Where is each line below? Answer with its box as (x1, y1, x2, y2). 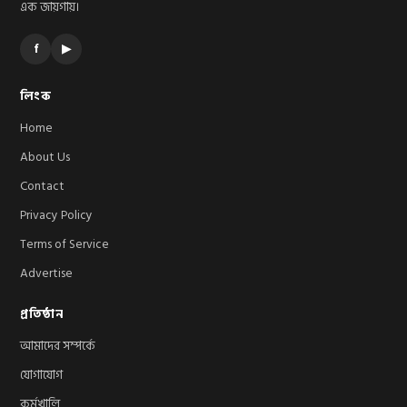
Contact (20, 175, 65, 196)
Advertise (20, 263, 73, 283)
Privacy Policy (20, 204, 93, 225)
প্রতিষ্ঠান (20, 303, 64, 324)
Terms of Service (20, 233, 109, 254)
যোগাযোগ (20, 364, 63, 385)
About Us (20, 146, 70, 167)
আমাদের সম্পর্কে (20, 335, 95, 356)
